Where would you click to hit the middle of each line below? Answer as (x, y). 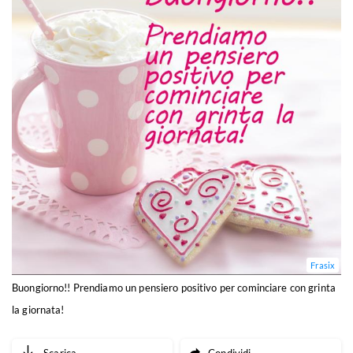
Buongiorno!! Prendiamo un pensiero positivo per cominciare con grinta (174, 288)
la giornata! (38, 310)
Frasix (323, 266)
